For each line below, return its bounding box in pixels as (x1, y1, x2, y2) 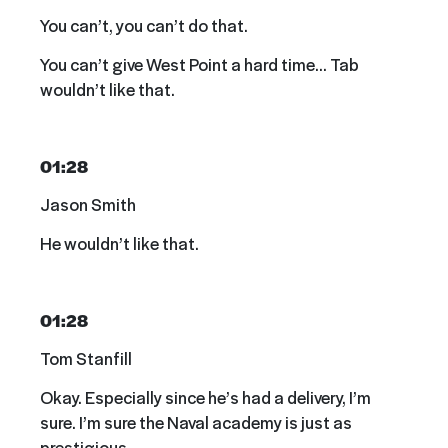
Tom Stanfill (40, 346, 132, 371)
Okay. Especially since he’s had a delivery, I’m (40, 384, 371, 409)
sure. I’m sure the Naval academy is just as (40, 409, 352, 434)
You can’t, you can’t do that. (40, 13, 251, 38)
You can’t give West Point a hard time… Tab (40, 51, 359, 76)
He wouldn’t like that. (40, 230, 199, 255)
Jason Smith (40, 192, 136, 217)
